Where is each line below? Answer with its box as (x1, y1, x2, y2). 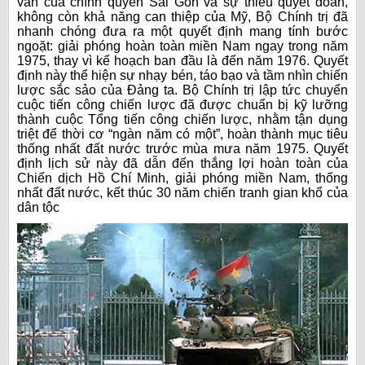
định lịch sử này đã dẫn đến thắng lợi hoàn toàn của (17, 156, 348, 171)
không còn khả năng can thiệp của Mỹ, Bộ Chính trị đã (17, 10, 348, 24)
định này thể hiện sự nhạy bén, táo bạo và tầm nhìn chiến (17, 68, 348, 83)
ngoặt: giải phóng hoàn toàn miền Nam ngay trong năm (17, 39, 348, 54)
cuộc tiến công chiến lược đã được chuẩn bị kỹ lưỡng (17, 98, 348, 112)
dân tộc (17, 200, 59, 215)
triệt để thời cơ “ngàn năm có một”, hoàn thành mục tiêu (17, 127, 348, 142)
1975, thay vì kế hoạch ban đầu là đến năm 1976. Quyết (17, 54, 348, 68)
